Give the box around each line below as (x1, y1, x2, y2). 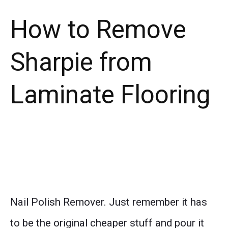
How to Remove (10, 15, 186, 45)
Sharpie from (10, 47, 152, 77)
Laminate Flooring (10, 80, 210, 110)
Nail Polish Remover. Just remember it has (10, 195, 207, 208)
